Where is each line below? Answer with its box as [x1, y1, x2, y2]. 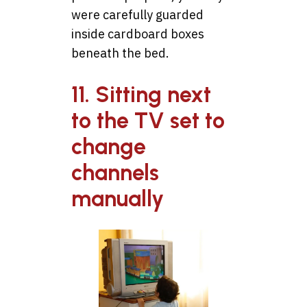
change [71, 133, 146, 160]
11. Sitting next [71, 81, 211, 108]
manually [71, 185, 164, 212]
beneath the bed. [71, 45, 169, 62]
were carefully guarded [71, 7, 204, 23]
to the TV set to [71, 107, 225, 134]
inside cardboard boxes [71, 26, 204, 42]
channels [71, 159, 159, 186]
